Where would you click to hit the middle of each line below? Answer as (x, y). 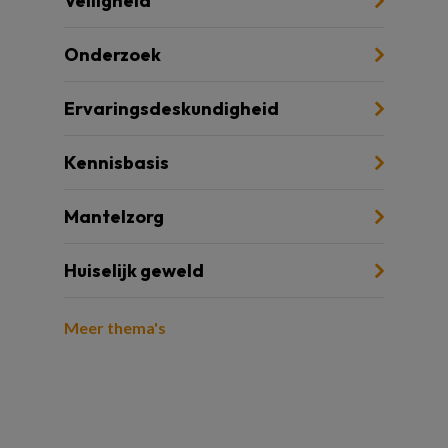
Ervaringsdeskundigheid (171, 108)
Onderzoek (112, 54)
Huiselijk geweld (134, 270)
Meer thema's (115, 327)
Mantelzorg (114, 216)
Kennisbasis (116, 162)
